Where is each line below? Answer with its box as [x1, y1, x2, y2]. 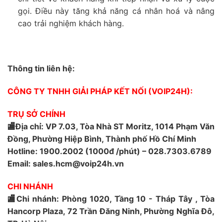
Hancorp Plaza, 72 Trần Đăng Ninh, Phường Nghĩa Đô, [7, 206, 215, 216]
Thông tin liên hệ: [7, 63, 75, 74]
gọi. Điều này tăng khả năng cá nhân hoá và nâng [17, 5, 215, 16]
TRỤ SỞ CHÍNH [7, 109, 65, 119]
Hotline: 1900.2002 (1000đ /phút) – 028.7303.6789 [7, 146, 212, 156]
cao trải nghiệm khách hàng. [17, 18, 126, 28]
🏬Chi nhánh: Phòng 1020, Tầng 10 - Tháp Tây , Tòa [7, 193, 215, 204]
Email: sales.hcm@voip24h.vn [7, 158, 124, 168]
